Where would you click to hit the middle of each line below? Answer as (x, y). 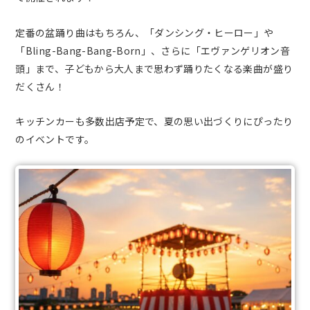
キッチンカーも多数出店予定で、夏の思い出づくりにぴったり (154, 121)
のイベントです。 (55, 139)
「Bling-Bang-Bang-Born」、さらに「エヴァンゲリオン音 (153, 50)
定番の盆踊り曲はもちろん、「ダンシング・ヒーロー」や (145, 32)
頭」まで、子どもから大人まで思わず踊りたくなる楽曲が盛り (154, 68)
